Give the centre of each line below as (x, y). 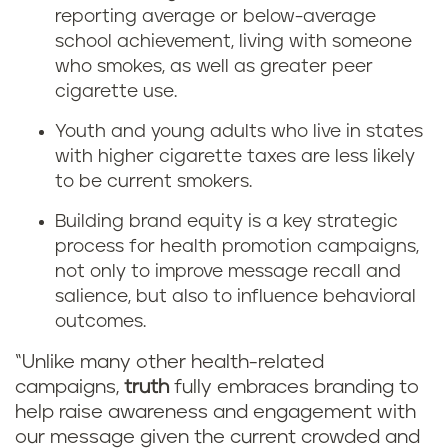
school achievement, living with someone (233, 42)
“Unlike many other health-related (169, 362)
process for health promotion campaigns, (237, 247)
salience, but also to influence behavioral (235, 297)
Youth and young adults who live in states (239, 132)
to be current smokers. (153, 182)
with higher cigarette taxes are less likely (235, 157)
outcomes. (100, 322)
